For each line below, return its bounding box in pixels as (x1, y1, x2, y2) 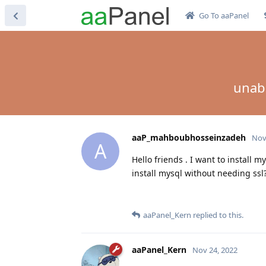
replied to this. (191, 209, 243, 220)
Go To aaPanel (198, 10, 249, 21)
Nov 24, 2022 (192, 244, 237, 255)
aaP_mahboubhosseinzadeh (132, 131, 246, 143)
